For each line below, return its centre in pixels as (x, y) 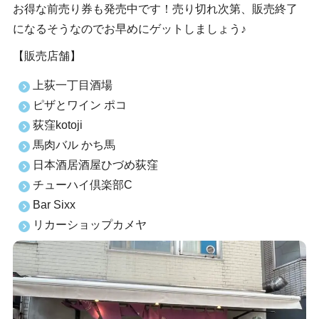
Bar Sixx (54, 205)
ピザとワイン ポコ (79, 105)
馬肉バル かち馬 (74, 145)
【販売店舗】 (47, 56)
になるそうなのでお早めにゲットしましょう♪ (129, 29)
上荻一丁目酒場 (72, 85)
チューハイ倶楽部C (82, 185)
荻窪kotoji (57, 125)
